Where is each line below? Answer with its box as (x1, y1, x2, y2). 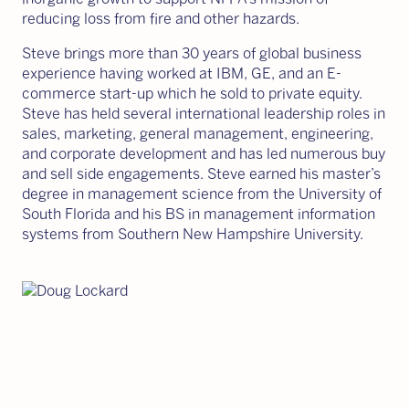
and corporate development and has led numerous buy (22, 145, 385, 163)
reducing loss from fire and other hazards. (22, 10, 299, 27)
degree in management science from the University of (22, 185, 382, 203)
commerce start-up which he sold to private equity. (22, 85, 362, 102)
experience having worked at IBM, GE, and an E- (22, 65, 341, 82)
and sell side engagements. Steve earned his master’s (22, 165, 381, 183)
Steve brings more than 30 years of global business (22, 45, 362, 62)
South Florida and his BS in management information (22, 205, 375, 223)
